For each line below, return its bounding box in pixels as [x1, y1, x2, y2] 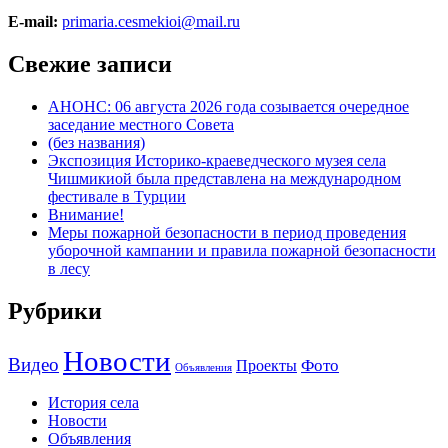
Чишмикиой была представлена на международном [48, 170, 401, 188]
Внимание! [48, 206, 124, 224]
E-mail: [8, 13, 58, 31]
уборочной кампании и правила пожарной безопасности [48, 242, 436, 260]
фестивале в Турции [48, 188, 186, 206]
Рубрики [8, 298, 102, 325]
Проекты [236, 357, 297, 375]
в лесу [48, 260, 90, 278]
